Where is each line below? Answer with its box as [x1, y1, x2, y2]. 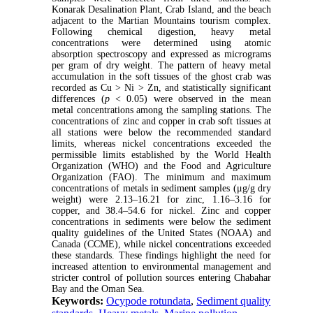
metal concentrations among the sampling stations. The [52, 104, 271, 115]
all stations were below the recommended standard [52, 126, 271, 138]
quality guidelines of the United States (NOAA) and [52, 227, 271, 238]
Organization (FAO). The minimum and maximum [52, 171, 271, 182]
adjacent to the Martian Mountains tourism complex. [52, 15, 271, 26]
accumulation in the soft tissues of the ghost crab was [52, 71, 271, 82]
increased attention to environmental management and [52, 261, 271, 272]
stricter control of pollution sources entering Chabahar [52, 272, 271, 283]
